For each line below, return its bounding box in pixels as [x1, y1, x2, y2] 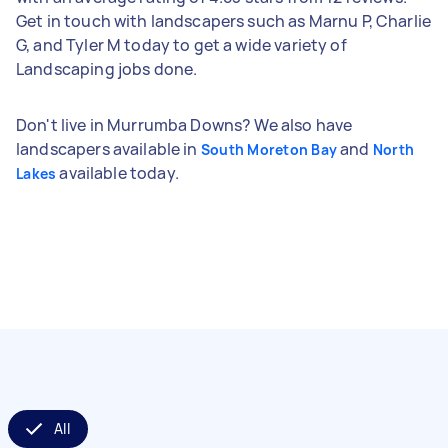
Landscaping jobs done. [16, 57, 198, 80]
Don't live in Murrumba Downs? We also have [16, 113, 353, 136]
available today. [56, 161, 179, 184]
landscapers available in [16, 137, 201, 160]
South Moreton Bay [200, 139, 337, 159]
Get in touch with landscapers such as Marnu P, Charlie [16, 9, 432, 32]
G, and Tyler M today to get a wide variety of [16, 33, 347, 56]
